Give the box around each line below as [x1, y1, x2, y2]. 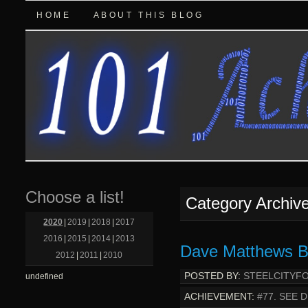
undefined [25, 272, 64, 282]
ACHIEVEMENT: [184, 291, 254, 302]
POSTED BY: [184, 271, 241, 282]
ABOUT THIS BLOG [93, 10, 204, 20]
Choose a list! [25, 188, 125, 207]
